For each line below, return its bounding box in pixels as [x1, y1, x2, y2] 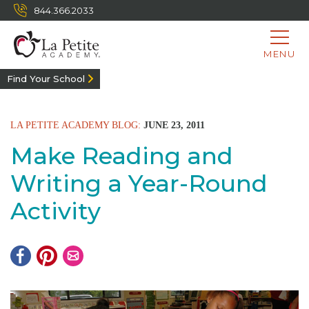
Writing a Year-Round [10, 169, 268, 198]
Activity [10, 197, 101, 226]
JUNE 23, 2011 [141, 120, 205, 130]
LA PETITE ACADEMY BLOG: [10, 120, 141, 130]
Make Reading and [10, 141, 233, 170]
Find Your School [7, 73, 85, 84]
